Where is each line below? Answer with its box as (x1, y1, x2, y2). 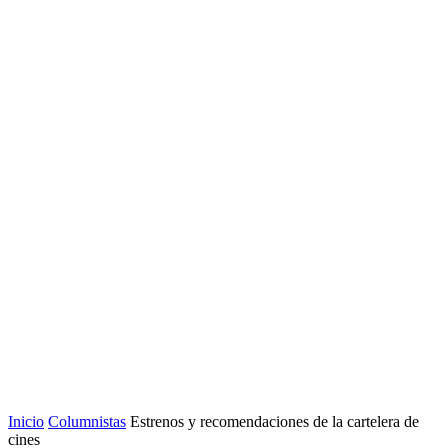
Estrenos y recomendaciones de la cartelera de (130, 413, 419, 430)
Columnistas (48, 413, 126, 430)
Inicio (8, 413, 44, 430)
